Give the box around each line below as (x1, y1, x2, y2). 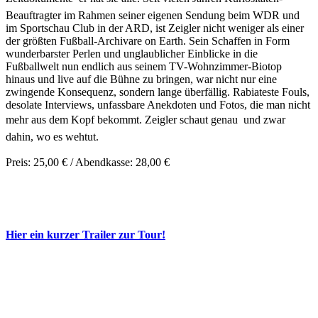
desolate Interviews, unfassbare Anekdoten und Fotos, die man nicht (6, 98, 310, 111)
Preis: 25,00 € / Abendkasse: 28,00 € (6, 155, 170, 168)
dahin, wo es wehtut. (6, 130, 99, 143)
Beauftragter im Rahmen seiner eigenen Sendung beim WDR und (6, 9, 300, 21)
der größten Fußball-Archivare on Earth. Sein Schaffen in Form (6, 34, 290, 47)
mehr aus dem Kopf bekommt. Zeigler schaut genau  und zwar (6, 113, 285, 126)
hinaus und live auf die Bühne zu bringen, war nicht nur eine (6, 72, 277, 85)
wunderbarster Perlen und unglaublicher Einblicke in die (6, 47, 258, 60)
